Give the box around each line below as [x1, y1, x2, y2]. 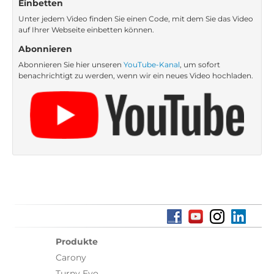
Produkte [56, 237, 98, 247]
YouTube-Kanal [124, 59, 180, 69]
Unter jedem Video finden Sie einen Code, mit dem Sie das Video [18, 13, 253, 23]
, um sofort [180, 59, 220, 69]
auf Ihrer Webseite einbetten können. [18, 24, 154, 34]
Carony [56, 253, 86, 263]
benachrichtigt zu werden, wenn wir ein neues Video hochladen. [18, 70, 253, 80]
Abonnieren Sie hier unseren [18, 59, 124, 69]
